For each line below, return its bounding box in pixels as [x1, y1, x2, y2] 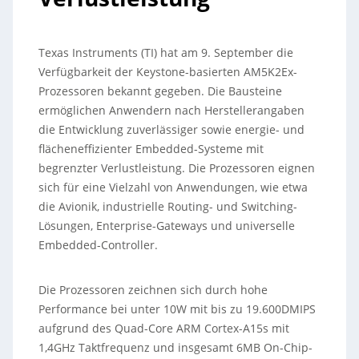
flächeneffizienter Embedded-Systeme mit [38, 141, 264, 156]
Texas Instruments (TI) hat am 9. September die [38, 45, 294, 60]
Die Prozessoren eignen [185, 160, 316, 175]
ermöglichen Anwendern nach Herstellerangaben [38, 103, 305, 118]
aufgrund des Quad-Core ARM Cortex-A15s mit [38, 321, 290, 336]
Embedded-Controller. [38, 237, 159, 252]
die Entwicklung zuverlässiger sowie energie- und [38, 122, 305, 137]
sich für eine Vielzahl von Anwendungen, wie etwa [38, 179, 309, 195]
